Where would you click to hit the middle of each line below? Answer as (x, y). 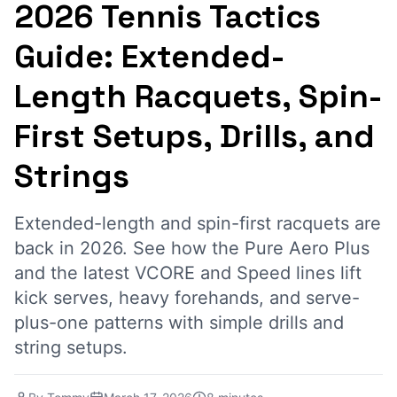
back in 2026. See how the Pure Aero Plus (192, 248)
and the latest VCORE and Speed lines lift (188, 273)
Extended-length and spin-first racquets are (198, 223)
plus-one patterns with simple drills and (179, 323)
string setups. (71, 347)
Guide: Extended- (149, 57)
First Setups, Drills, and (195, 136)
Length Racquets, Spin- (198, 97)
